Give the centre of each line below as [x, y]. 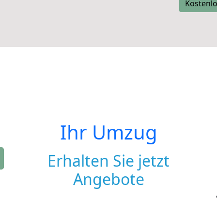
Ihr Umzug [108, 132]
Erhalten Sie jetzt [108, 161]
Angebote [108, 179]
